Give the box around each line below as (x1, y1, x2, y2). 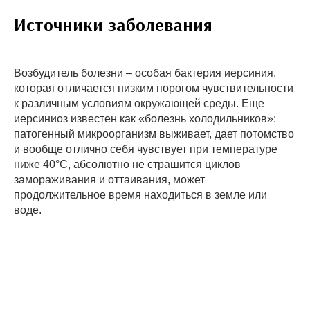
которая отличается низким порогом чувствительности (14, 82, 293, 95)
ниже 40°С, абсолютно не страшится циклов (14, 158, 241, 171)
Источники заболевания (14, 13, 212, 37)
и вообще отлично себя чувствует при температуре (14, 143, 277, 156)
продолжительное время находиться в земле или (14, 189, 267, 201)
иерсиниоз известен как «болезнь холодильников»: (14, 113, 276, 125)
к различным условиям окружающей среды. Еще (14, 98, 264, 110)
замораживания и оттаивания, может (14, 174, 205, 186)
